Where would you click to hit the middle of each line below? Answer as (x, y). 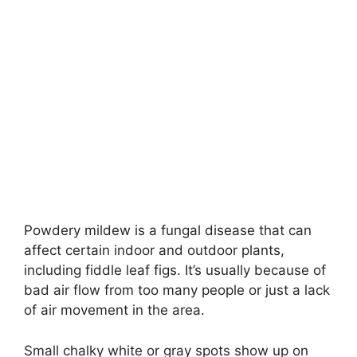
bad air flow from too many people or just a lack (177, 290)
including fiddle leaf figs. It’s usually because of (175, 271)
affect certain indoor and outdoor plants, (154, 251)
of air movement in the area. (114, 310)
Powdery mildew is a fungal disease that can (168, 231)
